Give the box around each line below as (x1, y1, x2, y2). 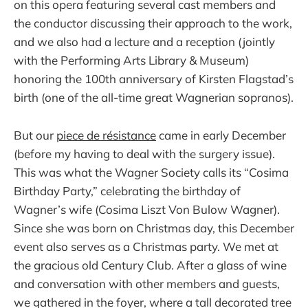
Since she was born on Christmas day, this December (14, 220, 294, 235)
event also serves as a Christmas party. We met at (14, 239, 278, 254)
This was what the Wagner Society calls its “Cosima (14, 164, 289, 179)
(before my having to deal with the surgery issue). (14, 146, 275, 161)
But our (14, 127, 56, 142)
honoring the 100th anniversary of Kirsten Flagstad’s (14, 71, 294, 87)
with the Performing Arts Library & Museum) (14, 53, 249, 68)
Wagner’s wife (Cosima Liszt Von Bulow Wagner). (14, 201, 280, 217)
